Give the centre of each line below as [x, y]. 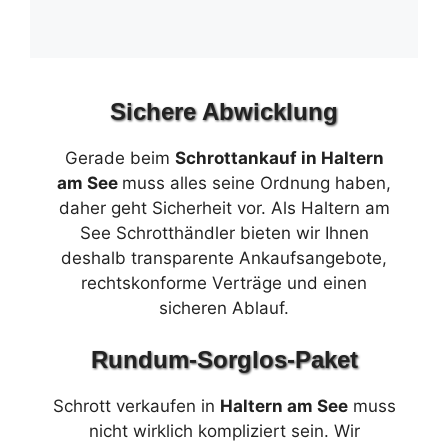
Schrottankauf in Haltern [279, 157]
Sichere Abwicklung [224, 111]
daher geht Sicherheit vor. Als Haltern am [224, 207]
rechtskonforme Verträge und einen [224, 282]
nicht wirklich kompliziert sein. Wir [224, 431]
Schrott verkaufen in [136, 406]
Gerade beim [119, 157]
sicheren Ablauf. [224, 307]
